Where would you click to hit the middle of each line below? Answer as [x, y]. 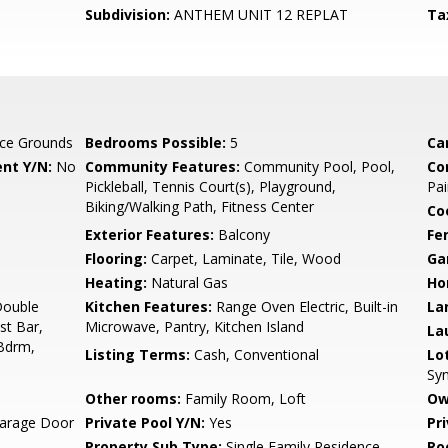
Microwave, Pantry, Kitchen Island [195, 326]
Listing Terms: [138, 354]
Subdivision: [128, 14]
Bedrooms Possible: [156, 142]
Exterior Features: [150, 234]
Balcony [242, 234]
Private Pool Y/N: [145, 422]
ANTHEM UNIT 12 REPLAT [259, 14]
